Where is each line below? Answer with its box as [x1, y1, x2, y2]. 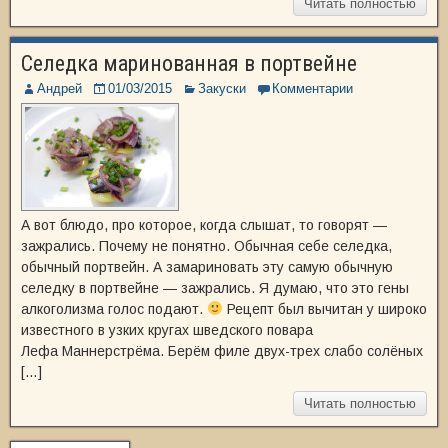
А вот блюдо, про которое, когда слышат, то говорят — [21, 217, 387, 233]
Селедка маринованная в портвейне [21, 51, 357, 76]
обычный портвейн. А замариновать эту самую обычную [21, 259, 393, 275]
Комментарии [272, 81, 353, 96]
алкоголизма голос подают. [21, 301, 207, 317]
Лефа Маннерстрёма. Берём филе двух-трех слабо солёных [21, 343, 423, 359]
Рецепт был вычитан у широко [222, 301, 427, 317]
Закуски [198, 81, 246, 96]
